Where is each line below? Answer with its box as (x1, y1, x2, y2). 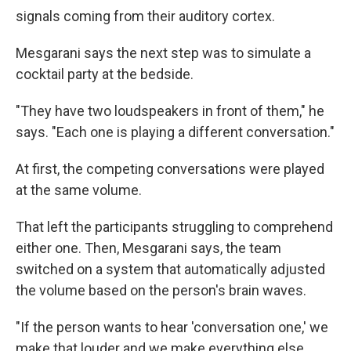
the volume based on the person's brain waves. (16, 282, 306, 299)
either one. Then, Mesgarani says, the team (16, 240, 281, 257)
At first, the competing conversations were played (16, 161, 324, 178)
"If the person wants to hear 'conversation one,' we (16, 319, 328, 336)
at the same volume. (16, 182, 142, 199)
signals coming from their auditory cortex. (16, 8, 275, 25)
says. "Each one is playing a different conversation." (16, 124, 335, 141)
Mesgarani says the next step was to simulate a (16, 45, 311, 62)
